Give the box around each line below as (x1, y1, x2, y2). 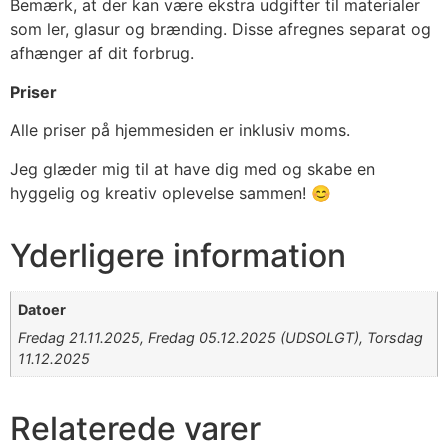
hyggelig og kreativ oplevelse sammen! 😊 (10, 182, 331, 203)
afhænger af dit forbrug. (10, 43, 194, 64)
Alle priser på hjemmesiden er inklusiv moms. (10, 120, 350, 141)
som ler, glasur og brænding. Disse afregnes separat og (10, 19, 431, 40)
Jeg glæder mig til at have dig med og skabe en (10, 158, 375, 179)
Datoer (18, 300, 67, 318)
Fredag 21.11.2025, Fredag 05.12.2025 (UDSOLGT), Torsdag (18, 328, 424, 346)
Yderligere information (10, 235, 346, 275)
